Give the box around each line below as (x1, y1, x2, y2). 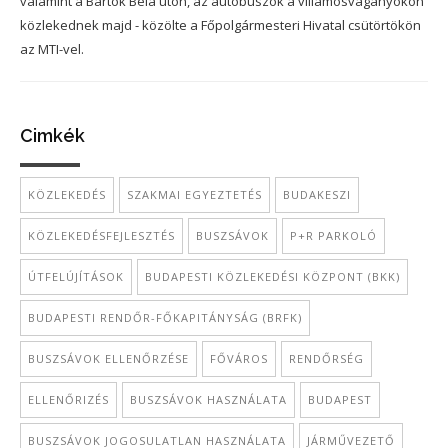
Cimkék (20, 125, 85, 146)
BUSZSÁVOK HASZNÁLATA (130, 392, 287, 407)
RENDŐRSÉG (289, 351, 364, 366)
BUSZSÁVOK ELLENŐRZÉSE (28, 351, 189, 366)
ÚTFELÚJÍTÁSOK (28, 269, 124, 284)
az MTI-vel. (20, 40, 84, 58)
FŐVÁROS (210, 351, 268, 366)
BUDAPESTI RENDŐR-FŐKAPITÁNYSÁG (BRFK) (28, 310, 302, 325)
